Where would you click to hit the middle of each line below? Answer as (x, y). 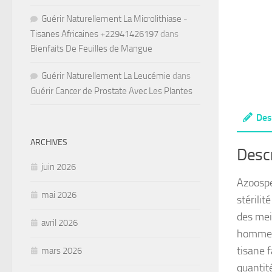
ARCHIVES (49, 143)
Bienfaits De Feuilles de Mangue (91, 49)
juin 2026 (59, 167)
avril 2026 (59, 223)
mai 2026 (59, 195)
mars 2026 (62, 251)
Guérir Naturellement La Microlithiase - (114, 19)
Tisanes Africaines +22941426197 (94, 34)
